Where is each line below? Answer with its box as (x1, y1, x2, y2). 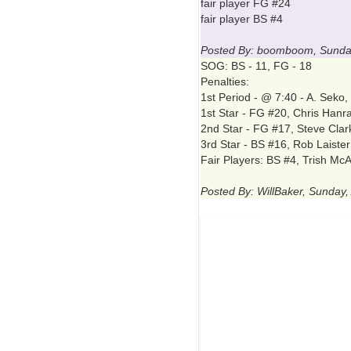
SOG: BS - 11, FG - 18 (201, 60, 312, 72)
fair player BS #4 (201, 13, 283, 25)
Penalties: (201, 75, 249, 88)
